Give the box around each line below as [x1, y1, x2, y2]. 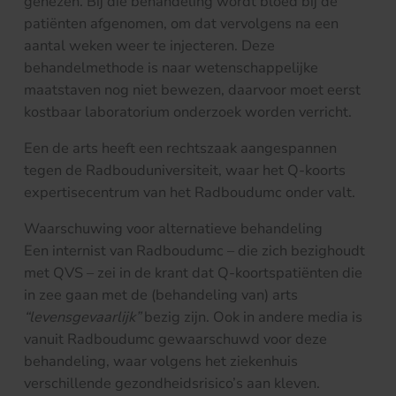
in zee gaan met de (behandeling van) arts [24, 285, 298, 306]
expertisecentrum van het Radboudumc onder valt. [24, 182, 355, 203]
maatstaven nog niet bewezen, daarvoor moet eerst [24, 79, 361, 100]
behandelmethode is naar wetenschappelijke [24, 57, 318, 78]
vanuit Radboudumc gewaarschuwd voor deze [24, 329, 327, 350]
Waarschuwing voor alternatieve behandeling [24, 218, 323, 240]
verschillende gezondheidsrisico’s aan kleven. [24, 373, 320, 394]
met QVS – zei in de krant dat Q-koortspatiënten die [24, 263, 362, 284]
